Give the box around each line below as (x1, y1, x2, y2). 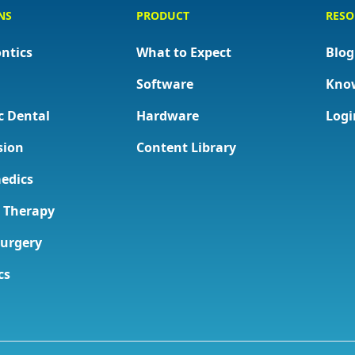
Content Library (136, 139, 237, 156)
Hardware (136, 107, 200, 124)
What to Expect (136, 44, 232, 61)
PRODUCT (136, 8, 190, 23)
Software (136, 75, 194, 93)
